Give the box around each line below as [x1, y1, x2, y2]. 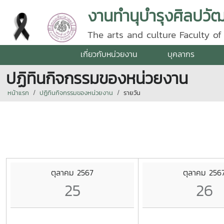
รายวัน [123, 88, 140, 97]
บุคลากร [167, 48, 194, 60]
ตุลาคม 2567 [51, 166, 93, 178]
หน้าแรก [7, 88, 29, 97]
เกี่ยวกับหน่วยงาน [80, 48, 137, 60]
